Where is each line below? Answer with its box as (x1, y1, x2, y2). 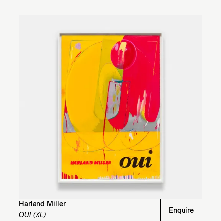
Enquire (169, 207, 194, 214)
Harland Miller (18, 200, 66, 208)
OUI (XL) (18, 211, 46, 219)
